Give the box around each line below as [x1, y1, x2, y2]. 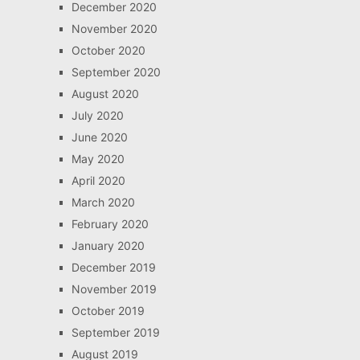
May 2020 [71, 151, 125, 166]
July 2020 [71, 108, 124, 122]
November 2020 [71, 21, 157, 35]
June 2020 [71, 129, 128, 144]
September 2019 [71, 325, 160, 339]
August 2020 [71, 86, 139, 100]
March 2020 [71, 194, 135, 209]
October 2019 [71, 303, 145, 317]
